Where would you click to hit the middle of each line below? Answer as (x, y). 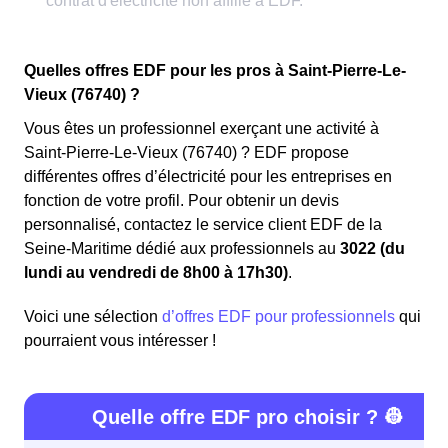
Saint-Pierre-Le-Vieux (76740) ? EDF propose (186, 152)
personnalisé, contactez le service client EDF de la (203, 224)
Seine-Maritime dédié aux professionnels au (182, 248)
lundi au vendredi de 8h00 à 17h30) (156, 272)
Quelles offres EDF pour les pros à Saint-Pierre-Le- (215, 70)
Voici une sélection (93, 316)
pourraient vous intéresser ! (120, 340)
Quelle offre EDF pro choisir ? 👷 (248, 416)
